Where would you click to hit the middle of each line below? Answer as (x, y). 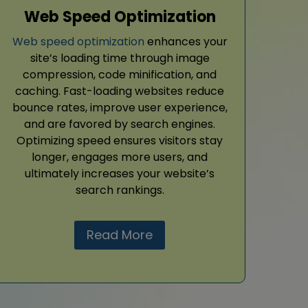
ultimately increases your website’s (120, 173)
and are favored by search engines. (120, 124)
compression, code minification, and (120, 74)
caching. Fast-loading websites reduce (120, 91)
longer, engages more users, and (120, 157)
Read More (120, 234)
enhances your (186, 41)
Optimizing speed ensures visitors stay (120, 140)
